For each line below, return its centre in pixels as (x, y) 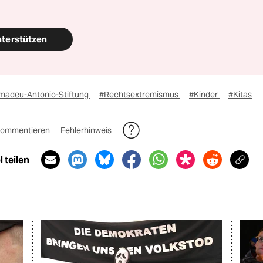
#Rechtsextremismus (140, 95)
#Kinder (204, 95)
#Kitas (240, 95)
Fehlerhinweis (87, 130)
